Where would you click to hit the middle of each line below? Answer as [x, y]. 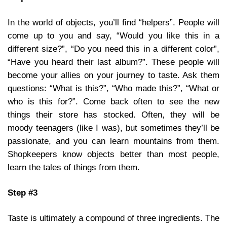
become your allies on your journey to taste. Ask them [113, 75]
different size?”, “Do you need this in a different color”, [113, 49]
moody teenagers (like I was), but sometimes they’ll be [113, 128]
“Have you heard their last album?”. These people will [113, 62]
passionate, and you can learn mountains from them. [113, 141]
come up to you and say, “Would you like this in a [113, 35]
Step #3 [23, 193]
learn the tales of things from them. [74, 167]
